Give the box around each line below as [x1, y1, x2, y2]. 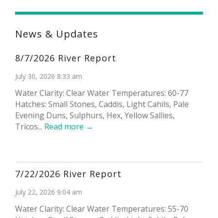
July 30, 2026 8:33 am [15, 72, 82, 81]
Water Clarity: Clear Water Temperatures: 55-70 [15, 203, 188, 215]
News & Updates [15, 27, 98, 41]
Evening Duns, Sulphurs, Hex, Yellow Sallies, [15, 110, 175, 121]
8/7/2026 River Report [15, 52, 116, 64]
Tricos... [15, 121, 44, 132]
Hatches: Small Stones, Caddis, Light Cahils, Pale [15, 99, 189, 110]
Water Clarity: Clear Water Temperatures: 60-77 [15, 88, 188, 99]
